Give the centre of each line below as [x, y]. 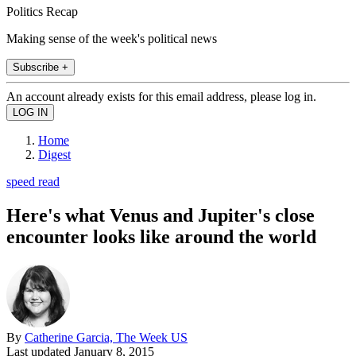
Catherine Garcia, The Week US [106, 337]
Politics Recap [42, 11]
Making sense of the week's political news [112, 38]
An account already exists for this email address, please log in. [161, 96]
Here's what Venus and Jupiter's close [161, 215]
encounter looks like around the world [161, 236]
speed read [33, 181]
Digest [54, 154]
